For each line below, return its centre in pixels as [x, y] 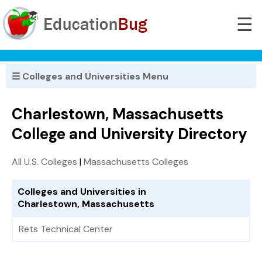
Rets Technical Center [66, 229]
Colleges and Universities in [82, 192]
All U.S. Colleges [44, 162]
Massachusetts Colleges [136, 162]
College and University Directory [130, 134]
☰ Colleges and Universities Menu [90, 76]
